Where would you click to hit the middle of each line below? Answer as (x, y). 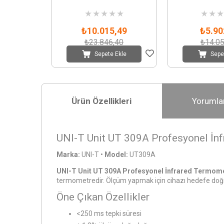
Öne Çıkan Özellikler (103, 197)
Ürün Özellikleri (101, 101)
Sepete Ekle (110, 54)
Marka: (68, 155)
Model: (116, 155)
